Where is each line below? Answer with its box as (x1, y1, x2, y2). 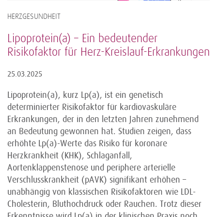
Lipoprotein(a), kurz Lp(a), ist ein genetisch (7, 90, 163, 100)
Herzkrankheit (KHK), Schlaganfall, (7, 151, 132, 161)
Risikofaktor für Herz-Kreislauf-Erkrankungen (7, 46, 210, 59)
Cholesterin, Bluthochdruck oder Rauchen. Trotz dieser (7, 199, 201, 209)
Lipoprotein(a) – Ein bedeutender (7, 33, 157, 45)
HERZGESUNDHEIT (7, 13, 61, 21)
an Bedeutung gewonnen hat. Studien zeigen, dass (7, 126, 191, 137)
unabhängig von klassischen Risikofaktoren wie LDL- (7, 187, 196, 197)
